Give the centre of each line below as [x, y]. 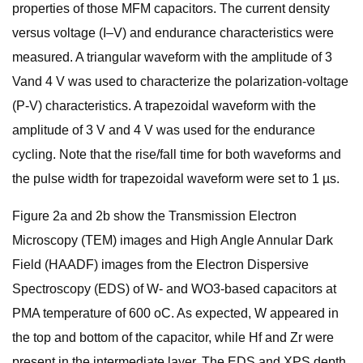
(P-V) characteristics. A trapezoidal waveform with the [164, 106]
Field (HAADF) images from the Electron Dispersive [160, 265]
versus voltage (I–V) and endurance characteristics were [173, 33]
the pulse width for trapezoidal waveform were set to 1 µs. [176, 179]
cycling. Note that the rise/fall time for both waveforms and [177, 154]
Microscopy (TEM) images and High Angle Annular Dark [173, 240]
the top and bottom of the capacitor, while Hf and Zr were [173, 337]
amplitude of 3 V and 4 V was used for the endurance [164, 130]
